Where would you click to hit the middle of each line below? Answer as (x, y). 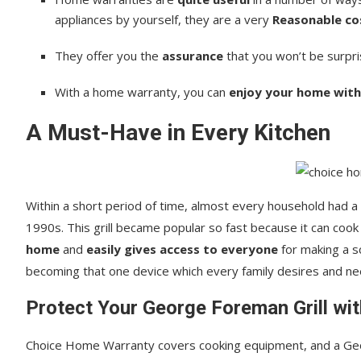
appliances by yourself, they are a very (162, 19)
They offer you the (107, 55)
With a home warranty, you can (142, 91)
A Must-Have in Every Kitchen (178, 132)
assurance (193, 55)
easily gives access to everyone (182, 249)
